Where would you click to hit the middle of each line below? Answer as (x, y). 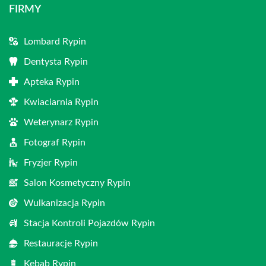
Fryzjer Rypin (51, 163)
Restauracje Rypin (61, 243)
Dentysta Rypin (56, 62)
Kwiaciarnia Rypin (61, 102)
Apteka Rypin (52, 82)
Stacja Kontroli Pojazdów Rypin (89, 223)
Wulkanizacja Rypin (64, 203)
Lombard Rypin (55, 42)
